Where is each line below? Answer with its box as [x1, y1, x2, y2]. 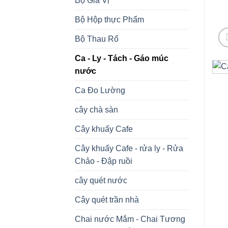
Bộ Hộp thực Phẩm [75, 15, 144, 24]
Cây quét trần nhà [75, 195, 139, 204]
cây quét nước [75, 176, 127, 185]
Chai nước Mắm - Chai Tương [75, 214, 185, 223]
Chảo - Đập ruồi [75, 156, 132, 165]
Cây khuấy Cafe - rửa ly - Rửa [75, 144, 183, 153]
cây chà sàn [75, 105, 118, 114]
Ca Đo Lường [75, 85, 125, 95]
